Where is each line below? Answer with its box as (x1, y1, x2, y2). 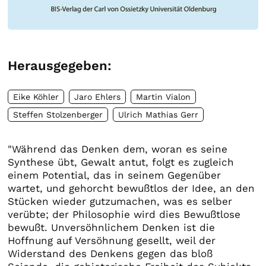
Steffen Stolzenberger (13, 109, 103, 119)
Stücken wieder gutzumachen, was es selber (8, 195, 233, 207)
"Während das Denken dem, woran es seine (8, 142, 228, 155)
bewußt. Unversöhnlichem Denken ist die (8, 221, 216, 233)
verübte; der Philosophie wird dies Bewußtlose (8, 208, 241, 220)
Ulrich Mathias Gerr (118, 109, 199, 119)
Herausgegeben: (8, 58, 112, 74)
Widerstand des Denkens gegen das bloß (8, 247, 213, 259)
